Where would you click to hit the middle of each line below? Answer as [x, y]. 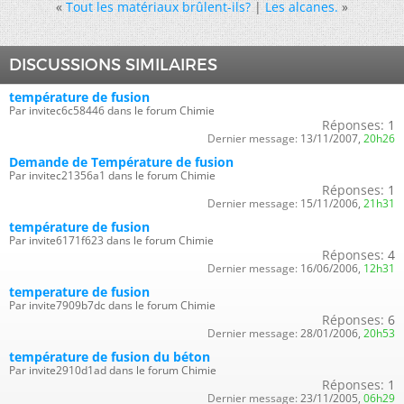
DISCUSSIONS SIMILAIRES [113, 65]
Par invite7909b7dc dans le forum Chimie [112, 305]
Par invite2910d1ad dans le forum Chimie [113, 370]
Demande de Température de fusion [121, 162]
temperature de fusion [79, 292]
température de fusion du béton [110, 357]
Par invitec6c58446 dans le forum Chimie [112, 110]
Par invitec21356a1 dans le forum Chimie [112, 175]
